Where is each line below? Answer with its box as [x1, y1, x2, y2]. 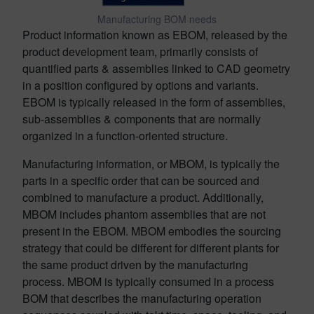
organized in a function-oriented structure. [22, 128, 228, 144]
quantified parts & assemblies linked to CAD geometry [22, 60, 290, 76]
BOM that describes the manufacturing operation [22, 290, 261, 306]
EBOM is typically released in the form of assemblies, [22, 94, 285, 110]
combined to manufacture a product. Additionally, [22, 189, 264, 205]
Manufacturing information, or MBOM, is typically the [22, 156, 280, 172]
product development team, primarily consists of [22, 43, 258, 60]
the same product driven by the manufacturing [22, 257, 248, 273]
